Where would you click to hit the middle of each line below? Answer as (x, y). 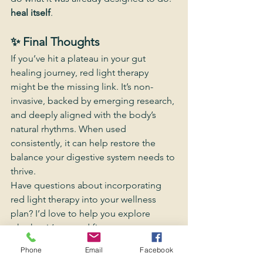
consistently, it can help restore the (84, 143)
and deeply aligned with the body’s (85, 115)
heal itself (31, 13)
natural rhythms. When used (70, 129)
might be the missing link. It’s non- (82, 87)
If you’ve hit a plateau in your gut (79, 58)
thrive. (23, 171)
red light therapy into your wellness (85, 199)
